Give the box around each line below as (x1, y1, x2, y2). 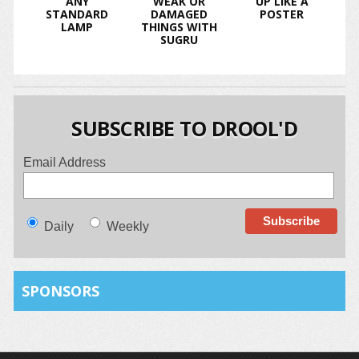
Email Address (23, 155, 107, 169)
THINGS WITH (141, 18, 218, 34)
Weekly (107, 219, 150, 233)
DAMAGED (151, 6, 208, 22)
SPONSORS (21, 281, 99, 301)
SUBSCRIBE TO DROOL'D (71, 114, 298, 142)
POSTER (260, 6, 305, 22)
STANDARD (46, 6, 109, 22)
